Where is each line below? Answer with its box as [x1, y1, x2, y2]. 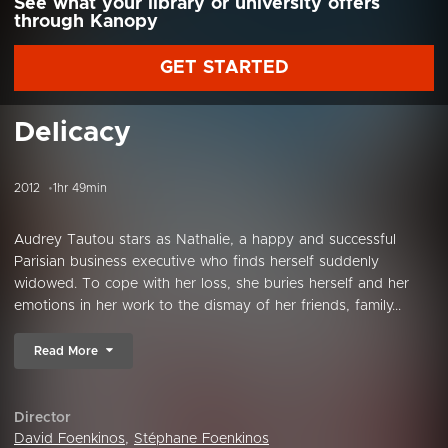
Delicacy [14, 119, 131, 147]
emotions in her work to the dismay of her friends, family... [14, 299, 401, 313]
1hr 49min [53, 182, 107, 194]
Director [14, 411, 71, 425]
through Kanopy [14, 13, 158, 31]
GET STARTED [159, 59, 289, 77]
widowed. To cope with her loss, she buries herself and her [14, 277, 409, 291]
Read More [34, 345, 98, 357]
